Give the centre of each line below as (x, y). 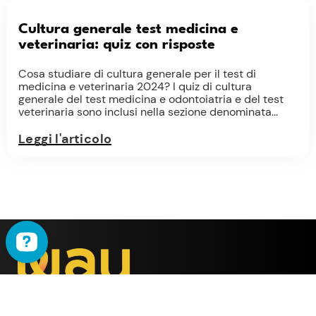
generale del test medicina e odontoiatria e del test (151, 99)
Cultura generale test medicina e (128, 30)
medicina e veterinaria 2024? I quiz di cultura (135, 87)
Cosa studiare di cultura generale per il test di (137, 74)
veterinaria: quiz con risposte (117, 45)
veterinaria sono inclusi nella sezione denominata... (148, 112)
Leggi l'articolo (65, 139)
